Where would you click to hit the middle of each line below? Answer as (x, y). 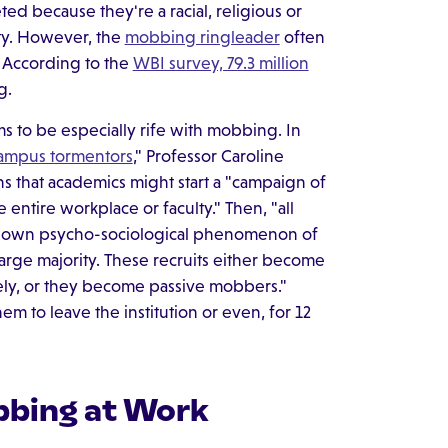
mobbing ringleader (202, 36)
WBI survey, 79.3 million (220, 62)
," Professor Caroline (208, 156)
